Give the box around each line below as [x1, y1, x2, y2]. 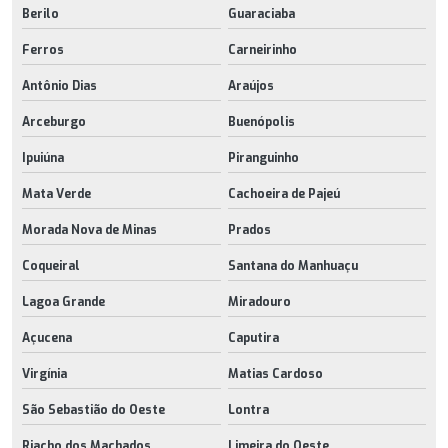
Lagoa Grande [22, 293, 105, 310]
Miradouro [227, 293, 291, 310]
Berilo [22, 5, 59, 22]
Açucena [22, 329, 72, 346]
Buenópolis [227, 113, 295, 130]
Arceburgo [22, 113, 86, 130]
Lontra [227, 401, 269, 418]
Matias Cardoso [227, 365, 323, 382]
